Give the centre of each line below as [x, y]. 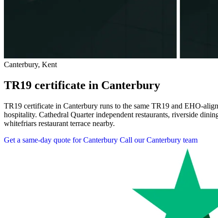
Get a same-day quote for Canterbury [61, 140]
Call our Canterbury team [159, 140]
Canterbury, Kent [30, 64]
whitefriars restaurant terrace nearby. [59, 123]
